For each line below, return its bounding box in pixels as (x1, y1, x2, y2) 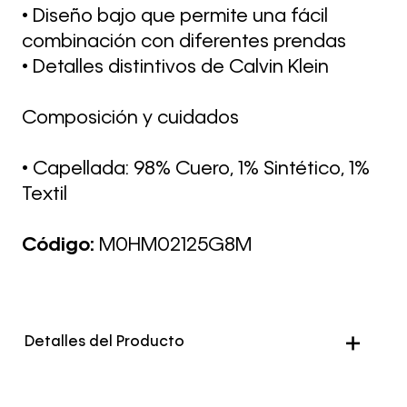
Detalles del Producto (25, 335, 185, 350)
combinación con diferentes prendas (22, 33, 346, 52)
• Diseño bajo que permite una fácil (22, 7, 328, 26)
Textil (22, 185, 67, 204)
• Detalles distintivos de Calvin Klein (22, 58, 329, 77)
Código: (22, 236, 99, 255)
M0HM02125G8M (99, 236, 252, 255)
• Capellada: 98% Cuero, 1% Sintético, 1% (22, 160, 370, 179)
